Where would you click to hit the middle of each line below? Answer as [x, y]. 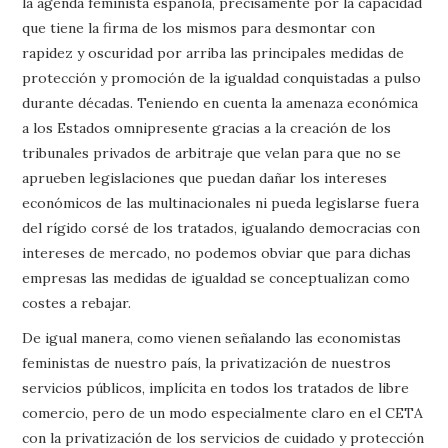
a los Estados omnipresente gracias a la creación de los [207, 127]
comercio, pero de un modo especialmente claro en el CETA [223, 412]
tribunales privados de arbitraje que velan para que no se [212, 152]
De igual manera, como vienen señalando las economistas [212, 337]
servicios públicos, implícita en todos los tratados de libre [216, 387]
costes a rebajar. [77, 302]
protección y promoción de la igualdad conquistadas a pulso [222, 77]
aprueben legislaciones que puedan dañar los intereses [205, 177]
